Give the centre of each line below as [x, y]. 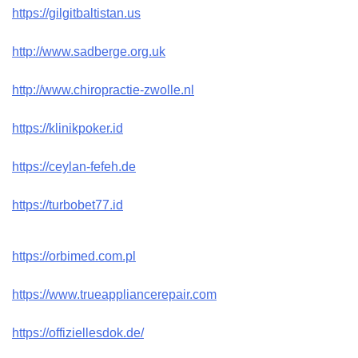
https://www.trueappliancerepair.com [114, 294]
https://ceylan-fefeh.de [74, 166]
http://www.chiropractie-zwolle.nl [103, 89]
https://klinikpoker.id [68, 128]
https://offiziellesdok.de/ [78, 332]
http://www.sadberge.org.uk [89, 51]
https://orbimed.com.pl [74, 256]
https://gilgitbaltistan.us [76, 13]
